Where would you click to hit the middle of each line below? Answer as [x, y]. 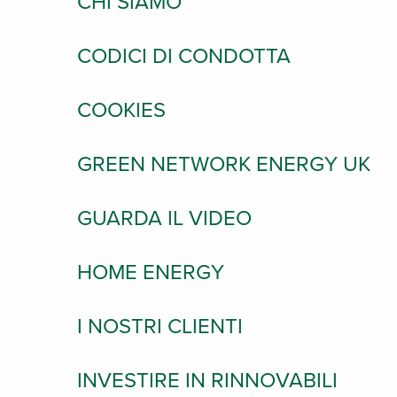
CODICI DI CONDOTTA [184, 56]
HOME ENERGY [151, 272]
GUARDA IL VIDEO [164, 218]
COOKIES [121, 110]
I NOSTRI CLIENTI [160, 327]
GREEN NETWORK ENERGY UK [224, 164]
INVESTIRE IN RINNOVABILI [207, 381]
